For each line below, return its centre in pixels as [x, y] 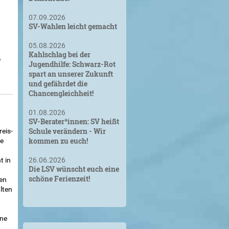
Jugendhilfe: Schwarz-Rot [72, 64]
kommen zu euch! [58, 141]
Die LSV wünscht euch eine [74, 169]
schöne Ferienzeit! [59, 179]
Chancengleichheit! [61, 93]
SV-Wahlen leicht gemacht [73, 26]
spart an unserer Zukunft [71, 74]
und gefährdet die [58, 84]
